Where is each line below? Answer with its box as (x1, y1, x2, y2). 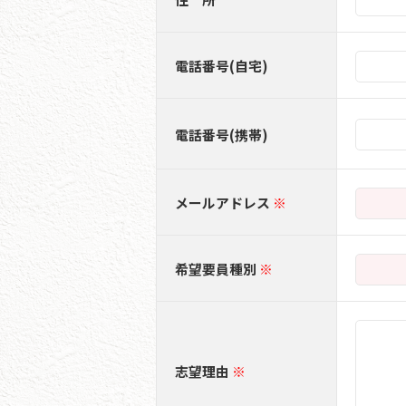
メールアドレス (175, 192, 270, 212)
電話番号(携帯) (175, 124, 268, 144)
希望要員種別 (175, 258, 256, 278)
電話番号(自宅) (175, 55, 268, 75)
